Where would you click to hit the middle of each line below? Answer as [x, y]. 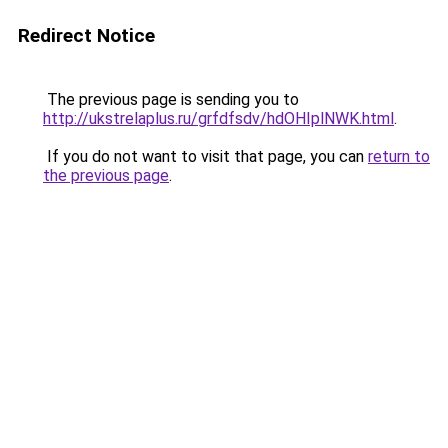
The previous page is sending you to [171, 99]
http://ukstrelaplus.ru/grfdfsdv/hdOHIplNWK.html [218, 118]
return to [399, 156]
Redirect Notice [86, 35]
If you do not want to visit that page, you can [205, 156]
